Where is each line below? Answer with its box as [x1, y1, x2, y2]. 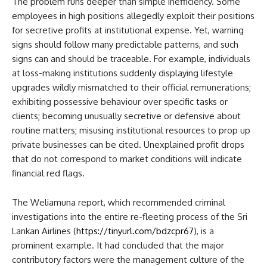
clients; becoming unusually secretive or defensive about [12, 110, 241, 122]
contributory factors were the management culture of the [12, 253, 244, 265]
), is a [194, 225, 214, 237]
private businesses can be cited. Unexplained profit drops [12, 138, 244, 150]
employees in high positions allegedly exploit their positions [12, 10, 254, 21]
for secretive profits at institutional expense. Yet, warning [12, 24, 244, 36]
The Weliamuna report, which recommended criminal [12, 196, 225, 208]
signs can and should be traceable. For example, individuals [12, 52, 250, 64]
